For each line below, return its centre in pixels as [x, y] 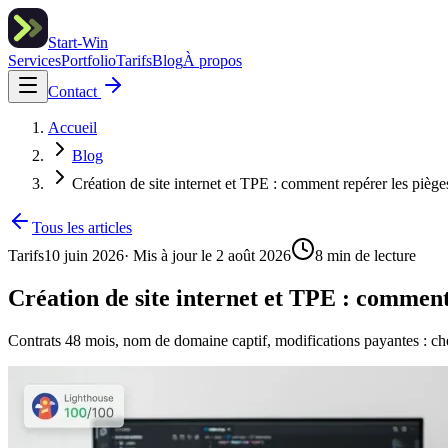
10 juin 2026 [84, 255]
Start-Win [78, 42]
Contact [74, 91]
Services [34, 60]
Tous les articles [82, 227]
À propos [212, 60]
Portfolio [88, 60]
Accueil [72, 127]
